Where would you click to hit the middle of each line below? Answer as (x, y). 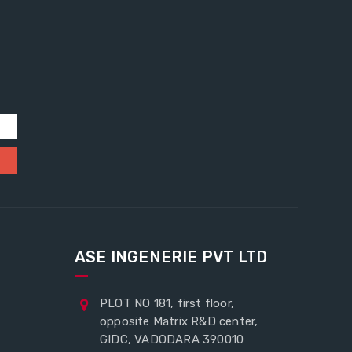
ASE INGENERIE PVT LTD (171, 257)
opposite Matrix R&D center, (179, 322)
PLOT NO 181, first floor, (167, 304)
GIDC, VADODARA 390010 (172, 340)
